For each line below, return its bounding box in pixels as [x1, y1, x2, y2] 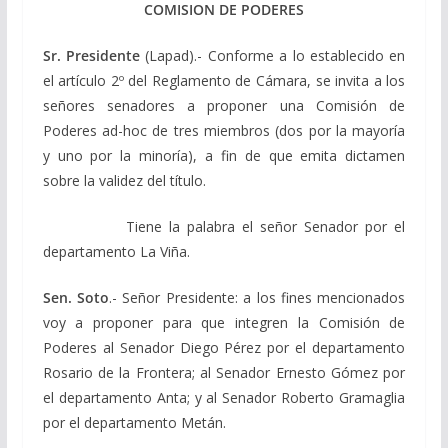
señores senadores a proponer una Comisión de [42, 95, 406, 115]
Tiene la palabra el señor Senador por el [42, 216, 406, 236]
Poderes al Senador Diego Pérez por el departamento [42, 337, 406, 357]
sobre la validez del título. [42, 170, 206, 190]
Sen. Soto [42, 287, 110, 307]
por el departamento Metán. [42, 412, 226, 432]
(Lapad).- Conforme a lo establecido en [145, 45, 406, 65]
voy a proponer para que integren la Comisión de [42, 312, 406, 332]
